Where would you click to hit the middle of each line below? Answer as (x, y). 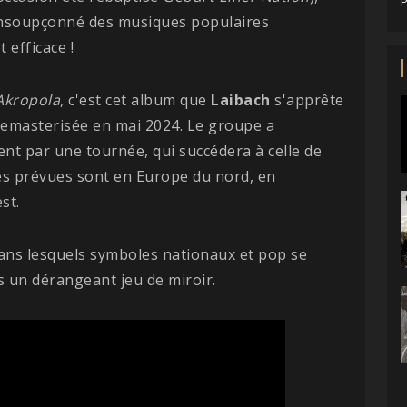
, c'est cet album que (135, 99)
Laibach (241, 99)
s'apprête (307, 99)
